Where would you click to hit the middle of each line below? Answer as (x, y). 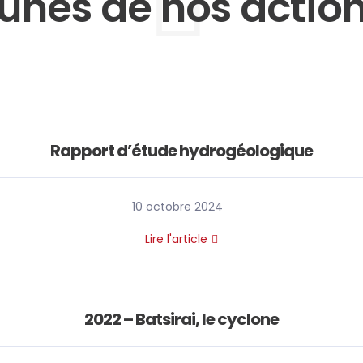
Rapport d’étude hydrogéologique (181, 151)
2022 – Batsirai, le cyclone (181, 319)
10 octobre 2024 (177, 207)
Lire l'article (176, 239)
